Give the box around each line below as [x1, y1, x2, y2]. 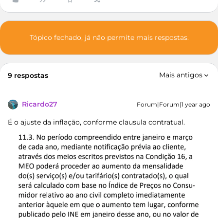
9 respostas [8, 71, 48, 80]
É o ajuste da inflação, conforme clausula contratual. [8, 118, 185, 127]
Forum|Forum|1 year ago [137, 101, 210, 108]
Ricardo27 [22, 100, 57, 109]
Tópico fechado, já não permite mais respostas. [29, 33, 189, 42]
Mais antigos [159, 71, 202, 79]
